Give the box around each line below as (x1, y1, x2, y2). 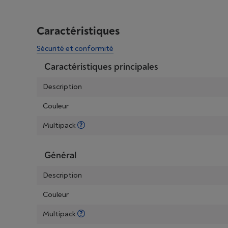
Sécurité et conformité (37, 44, 113, 53)
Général (44, 150, 76, 161)
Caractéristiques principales (44, 61, 158, 73)
